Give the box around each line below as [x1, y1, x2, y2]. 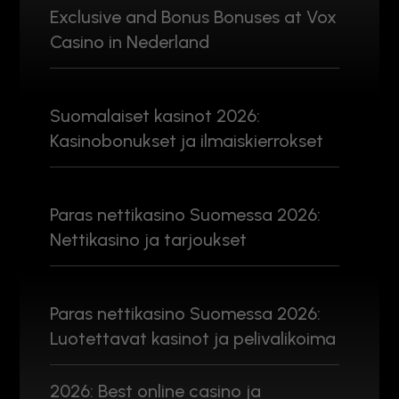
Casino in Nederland [50, 30, 209, 53]
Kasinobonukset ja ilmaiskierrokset [50, 129, 323, 151]
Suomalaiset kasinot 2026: [50, 104, 260, 126]
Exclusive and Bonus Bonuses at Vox [50, 5, 337, 28]
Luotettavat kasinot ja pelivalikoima [50, 327, 336, 349]
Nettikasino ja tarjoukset [50, 228, 247, 250]
